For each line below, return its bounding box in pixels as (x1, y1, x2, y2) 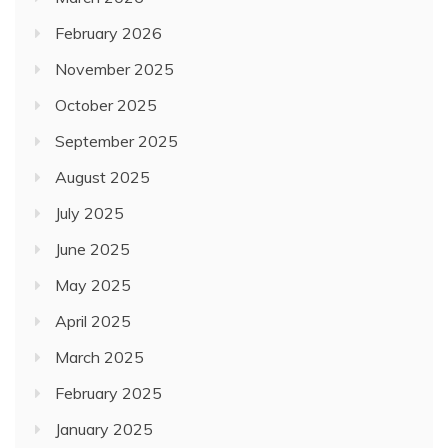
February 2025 (55, 383, 162, 404)
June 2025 (55, 239, 130, 260)
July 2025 (55, 203, 124, 224)
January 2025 (55, 419, 153, 440)
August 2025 (55, 167, 150, 188)
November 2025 (55, 59, 174, 80)
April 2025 (55, 311, 131, 332)
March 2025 (55, 347, 144, 368)
